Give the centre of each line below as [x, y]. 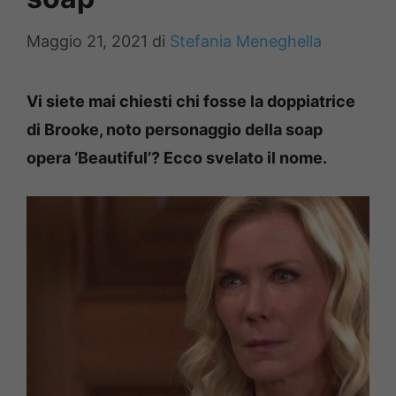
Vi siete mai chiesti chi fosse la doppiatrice [191, 101]
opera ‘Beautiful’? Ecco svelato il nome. [177, 158]
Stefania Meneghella [246, 41]
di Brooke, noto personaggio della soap [175, 129]
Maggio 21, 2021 [87, 41]
